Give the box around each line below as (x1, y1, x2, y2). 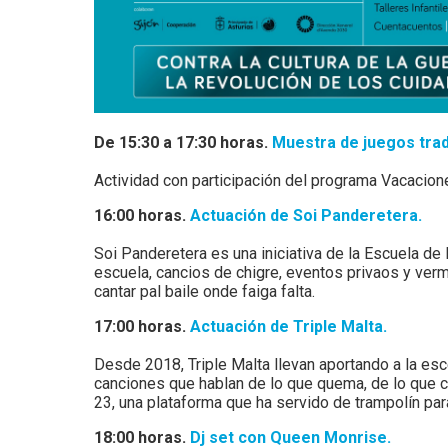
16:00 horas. (94, 206, 191, 225)
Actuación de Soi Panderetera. (190, 206, 427, 225)
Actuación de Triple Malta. (190, 317, 388, 336)
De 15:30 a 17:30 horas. (94, 133, 273, 152)
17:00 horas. (94, 317, 191, 336)
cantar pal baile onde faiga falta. (94, 282, 316, 301)
